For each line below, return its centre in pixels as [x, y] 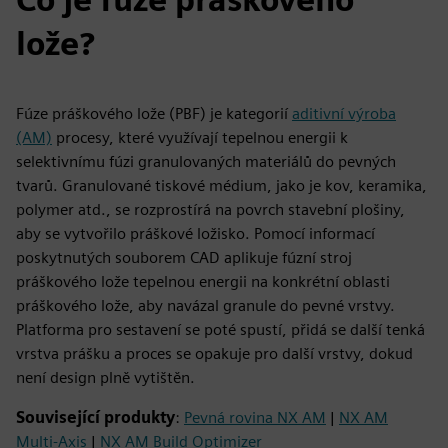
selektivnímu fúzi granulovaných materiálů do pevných [206, 161]
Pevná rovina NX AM [255, 417]
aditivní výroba [344, 113]
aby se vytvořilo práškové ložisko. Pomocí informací [195, 233]
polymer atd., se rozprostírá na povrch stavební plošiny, [210, 209]
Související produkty [95, 417]
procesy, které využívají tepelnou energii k [200, 137]
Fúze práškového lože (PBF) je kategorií [154, 113]
